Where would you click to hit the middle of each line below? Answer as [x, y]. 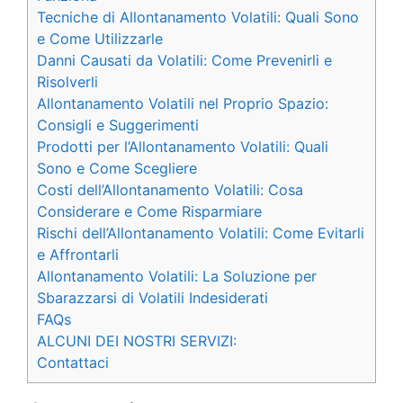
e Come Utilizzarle [100, 39]
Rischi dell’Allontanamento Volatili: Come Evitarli [201, 233]
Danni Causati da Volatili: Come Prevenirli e [184, 61]
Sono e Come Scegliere [117, 169]
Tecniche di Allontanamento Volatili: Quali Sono [198, 18]
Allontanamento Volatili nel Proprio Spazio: [183, 104]
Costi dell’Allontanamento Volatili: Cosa [170, 190]
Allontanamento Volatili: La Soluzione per [177, 277]
